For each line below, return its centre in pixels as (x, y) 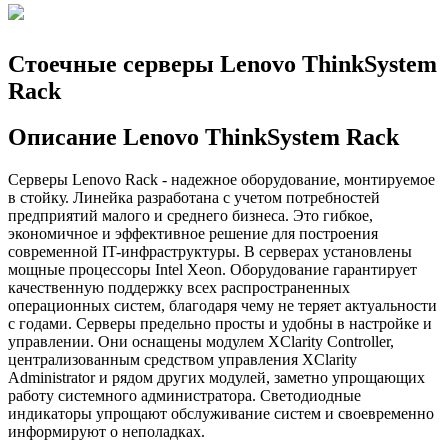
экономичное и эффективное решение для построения (193, 234)
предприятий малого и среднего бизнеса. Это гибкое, (190, 216)
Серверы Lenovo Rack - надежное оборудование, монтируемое (221, 180)
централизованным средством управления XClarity (182, 360)
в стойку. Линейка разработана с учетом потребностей (194, 198)
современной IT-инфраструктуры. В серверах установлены (210, 252)
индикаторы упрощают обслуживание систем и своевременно (221, 414)
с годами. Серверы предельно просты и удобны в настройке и (220, 324)
